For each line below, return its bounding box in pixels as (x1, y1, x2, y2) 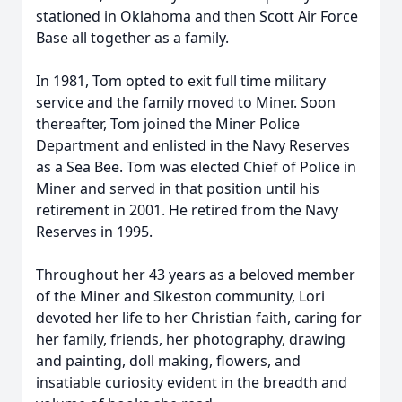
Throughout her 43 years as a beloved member (36, 265, 355, 284)
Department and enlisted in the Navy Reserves (36, 135, 350, 155)
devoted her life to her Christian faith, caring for (36, 308, 362, 328)
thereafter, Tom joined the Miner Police (36, 114, 300, 134)
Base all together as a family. (36, 28, 229, 48)
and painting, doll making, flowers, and (36, 351, 301, 371)
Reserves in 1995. (36, 222, 153, 241)
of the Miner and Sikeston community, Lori (36, 286, 325, 306)
